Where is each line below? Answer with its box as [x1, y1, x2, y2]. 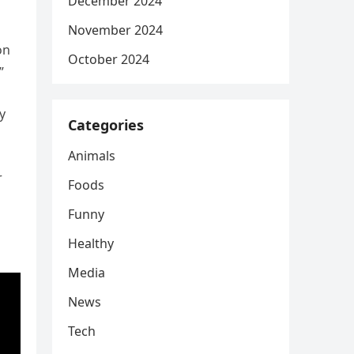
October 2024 [68, 51, 149, 68]
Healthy [68, 235, 114, 252]
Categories [68, 115, 144, 134]
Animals [68, 147, 115, 164]
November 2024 [68, 21, 163, 39]
